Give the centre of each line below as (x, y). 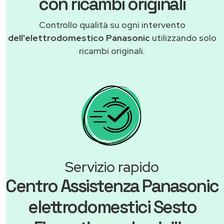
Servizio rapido (112, 167)
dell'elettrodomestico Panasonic (79, 38)
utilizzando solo (183, 38)
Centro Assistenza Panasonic (112, 186)
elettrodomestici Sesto (112, 207)
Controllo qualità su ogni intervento (112, 25)
